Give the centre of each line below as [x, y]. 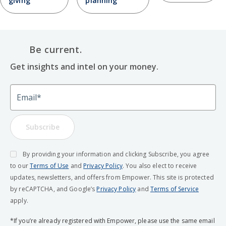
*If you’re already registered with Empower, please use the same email [112, 220]
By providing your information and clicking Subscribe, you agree [116, 154]
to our [20, 165]
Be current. [56, 49]
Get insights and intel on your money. [84, 66]
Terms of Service [174, 189]
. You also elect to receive [160, 165]
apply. [19, 200]
